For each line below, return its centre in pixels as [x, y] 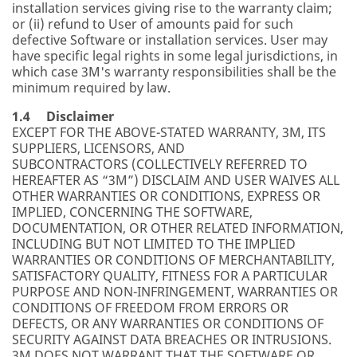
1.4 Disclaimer [63, 116]
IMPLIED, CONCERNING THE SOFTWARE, [132, 212]
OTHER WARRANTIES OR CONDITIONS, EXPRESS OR [166, 196]
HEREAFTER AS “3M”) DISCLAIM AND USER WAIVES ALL [176, 180]
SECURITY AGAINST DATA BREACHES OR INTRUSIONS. [172, 339]
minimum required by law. [91, 88]
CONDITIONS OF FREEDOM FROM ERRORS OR [150, 308]
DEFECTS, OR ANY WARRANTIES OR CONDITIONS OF [168, 324]
